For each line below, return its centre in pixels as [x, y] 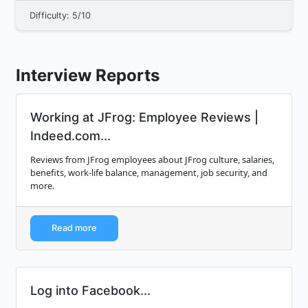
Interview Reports [88, 76]
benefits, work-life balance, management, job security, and [149, 173]
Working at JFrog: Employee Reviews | [144, 118]
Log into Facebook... [90, 291]
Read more [74, 228]
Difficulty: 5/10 [60, 16]
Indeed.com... [70, 136]
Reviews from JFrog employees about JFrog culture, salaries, [152, 160]
